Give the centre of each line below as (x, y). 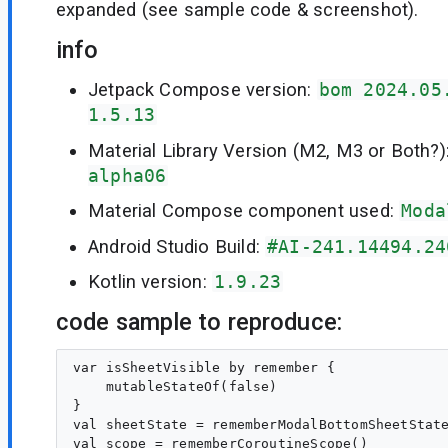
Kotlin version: (150, 282)
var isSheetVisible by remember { (204, 368)
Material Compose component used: (244, 211)
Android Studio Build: (177, 246)
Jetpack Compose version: (202, 90)
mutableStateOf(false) (175, 387)
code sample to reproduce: (199, 321)
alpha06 (127, 175)
